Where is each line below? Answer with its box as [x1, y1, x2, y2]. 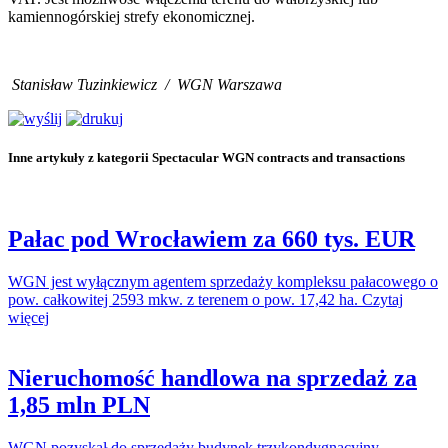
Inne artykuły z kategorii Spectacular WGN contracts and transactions [8, 149, 405, 165]
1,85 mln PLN [8, 391, 150, 418]
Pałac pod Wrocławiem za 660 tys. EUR [8, 225, 415, 252]
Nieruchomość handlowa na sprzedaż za [8, 364, 417, 391]
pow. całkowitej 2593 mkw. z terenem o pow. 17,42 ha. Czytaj [8, 290, 403, 308]
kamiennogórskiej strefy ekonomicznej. [8, 7, 255, 25]
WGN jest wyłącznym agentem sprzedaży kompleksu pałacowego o [8, 272, 438, 290]
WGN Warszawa [177, 75, 282, 93]
